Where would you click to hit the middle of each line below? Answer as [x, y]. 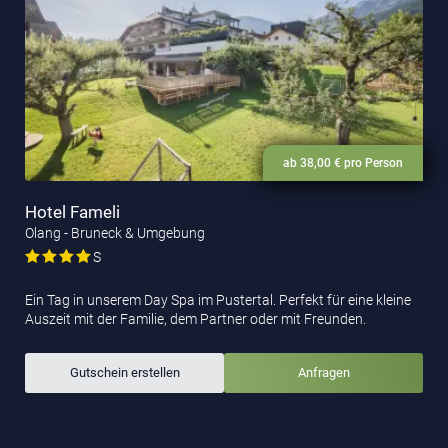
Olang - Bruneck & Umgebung [115, 233]
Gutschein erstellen [124, 373]
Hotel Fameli [72, 212]
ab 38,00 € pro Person [343, 163]
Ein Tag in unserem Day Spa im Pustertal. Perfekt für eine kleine [218, 300]
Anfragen [323, 373]
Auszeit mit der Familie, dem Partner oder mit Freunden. [195, 319]
